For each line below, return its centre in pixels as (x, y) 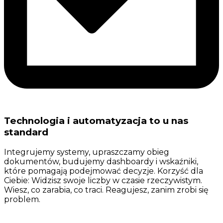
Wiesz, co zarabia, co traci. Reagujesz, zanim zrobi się (106, 190)
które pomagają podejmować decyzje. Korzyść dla (104, 171)
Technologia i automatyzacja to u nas (96, 121)
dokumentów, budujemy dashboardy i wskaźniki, (101, 161)
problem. (22, 199)
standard (26, 132)
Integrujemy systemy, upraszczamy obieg (87, 152)
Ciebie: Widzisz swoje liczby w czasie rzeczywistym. (103, 180)
